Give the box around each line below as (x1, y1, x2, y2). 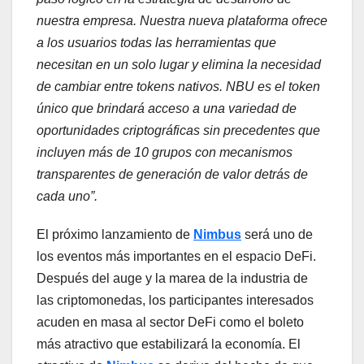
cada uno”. (37, 189, 97, 204)
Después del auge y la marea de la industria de (37, 271, 308, 286)
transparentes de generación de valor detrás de (37, 167, 308, 182)
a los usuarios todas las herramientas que (37, 36, 276, 50)
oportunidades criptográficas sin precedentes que (37, 123, 320, 138)
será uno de (245, 227, 313, 242)
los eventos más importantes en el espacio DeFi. (37, 249, 316, 264)
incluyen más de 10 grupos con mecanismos (37, 145, 292, 160)
